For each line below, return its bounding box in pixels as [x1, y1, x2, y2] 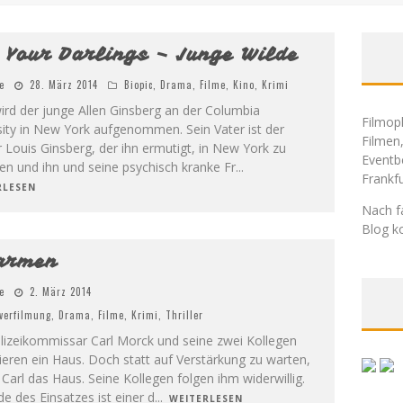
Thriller [165, 308, 203, 322]
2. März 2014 [29, 284, 92, 299]
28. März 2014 [29, 77, 98, 92]
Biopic [123, 77, 153, 92]
